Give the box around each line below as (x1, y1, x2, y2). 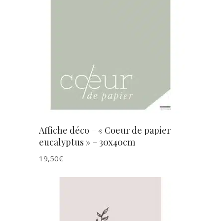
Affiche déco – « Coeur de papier (39, 124, 171, 136)
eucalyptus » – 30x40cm (39, 136, 135, 148)
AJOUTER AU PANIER (72, 36, 149, 44)
